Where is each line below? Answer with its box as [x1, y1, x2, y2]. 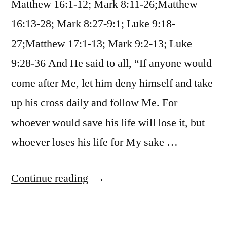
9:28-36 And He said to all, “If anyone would [11, 56, 212, 70]
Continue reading [11, 171, 88, 185]
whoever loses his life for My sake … [11, 135, 178, 149]
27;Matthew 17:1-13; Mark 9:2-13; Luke [11, 36, 192, 51]
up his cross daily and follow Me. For [11, 95, 177, 110]
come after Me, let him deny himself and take [11, 75, 213, 90]
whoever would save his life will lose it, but [11, 115, 205, 130]
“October [88, 170, 129, 185]
